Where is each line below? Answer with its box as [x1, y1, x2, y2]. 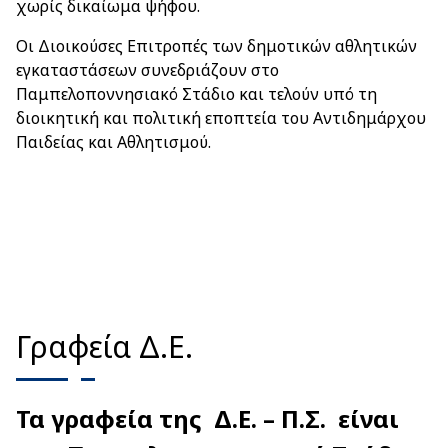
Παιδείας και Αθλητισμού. [16, 131, 211, 153]
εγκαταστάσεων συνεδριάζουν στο [16, 59, 279, 81]
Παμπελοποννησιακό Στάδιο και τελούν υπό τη [16, 83, 377, 105]
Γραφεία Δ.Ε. [16, 326, 193, 367]
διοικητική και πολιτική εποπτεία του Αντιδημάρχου [16, 107, 426, 129]
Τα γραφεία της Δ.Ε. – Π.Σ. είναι [16, 402, 399, 435]
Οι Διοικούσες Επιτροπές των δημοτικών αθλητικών [16, 35, 417, 57]
